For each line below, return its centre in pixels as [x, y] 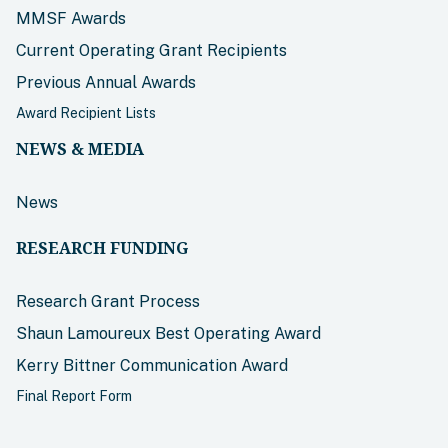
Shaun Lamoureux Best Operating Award [168, 334]
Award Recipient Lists [86, 113]
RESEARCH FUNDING [102, 248]
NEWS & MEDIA [80, 149]
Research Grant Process [108, 302]
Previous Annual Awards [106, 83]
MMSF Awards [71, 19]
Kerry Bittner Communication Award [152, 366]
